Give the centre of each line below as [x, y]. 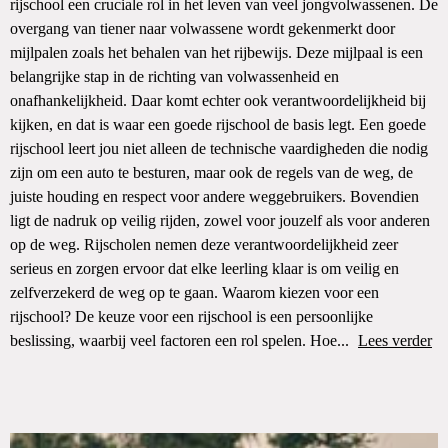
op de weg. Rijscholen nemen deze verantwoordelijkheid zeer [204, 244]
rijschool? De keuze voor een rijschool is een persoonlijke [191, 316]
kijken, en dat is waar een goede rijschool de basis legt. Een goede [218, 124]
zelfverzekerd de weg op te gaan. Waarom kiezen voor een [194, 292]
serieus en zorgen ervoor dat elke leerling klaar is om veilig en [204, 268]
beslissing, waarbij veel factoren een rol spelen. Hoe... [181, 340]
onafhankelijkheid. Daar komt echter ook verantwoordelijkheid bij [218, 100]
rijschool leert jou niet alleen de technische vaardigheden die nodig [219, 148]
